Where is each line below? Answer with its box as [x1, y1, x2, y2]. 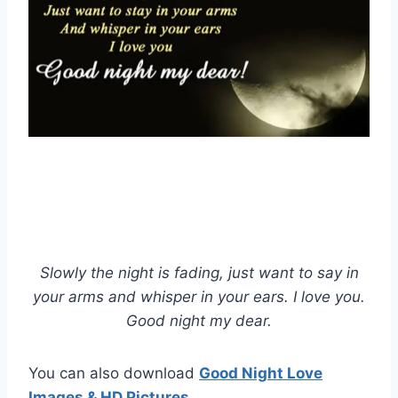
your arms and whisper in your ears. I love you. [33, 288, 365, 306]
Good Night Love [199, 364, 322, 383]
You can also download [28, 364, 199, 383]
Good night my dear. [126, 312, 272, 330]
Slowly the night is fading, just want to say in [39, 264, 359, 283]
